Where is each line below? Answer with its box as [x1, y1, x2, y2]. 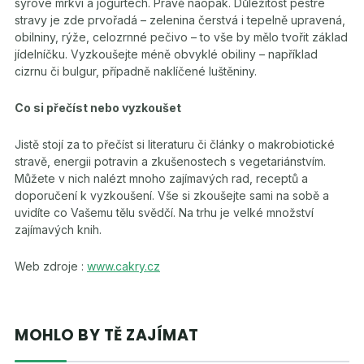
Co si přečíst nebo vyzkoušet [15, 101, 181, 115]
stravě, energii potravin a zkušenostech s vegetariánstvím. [15, 154, 326, 168]
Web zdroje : [15, 259, 87, 273]
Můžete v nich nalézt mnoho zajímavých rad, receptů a [15, 171, 308, 185]
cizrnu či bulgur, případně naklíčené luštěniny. [15, 64, 257, 78]
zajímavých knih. [15, 223, 102, 236]
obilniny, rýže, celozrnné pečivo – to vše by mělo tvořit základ [15, 30, 348, 44]
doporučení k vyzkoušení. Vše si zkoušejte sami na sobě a [15, 188, 329, 202]
